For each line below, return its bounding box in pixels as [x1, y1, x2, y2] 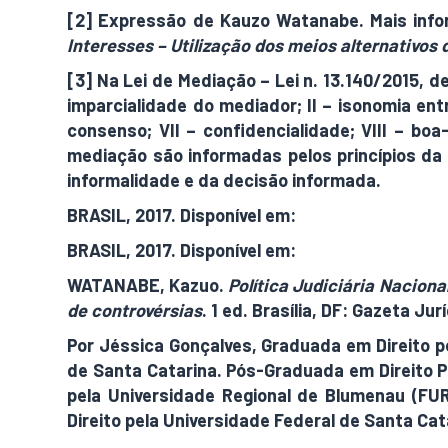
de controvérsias [67, 299, 203, 321]
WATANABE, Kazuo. [67, 274, 229, 296]
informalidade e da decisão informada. [67, 169, 382, 191]
